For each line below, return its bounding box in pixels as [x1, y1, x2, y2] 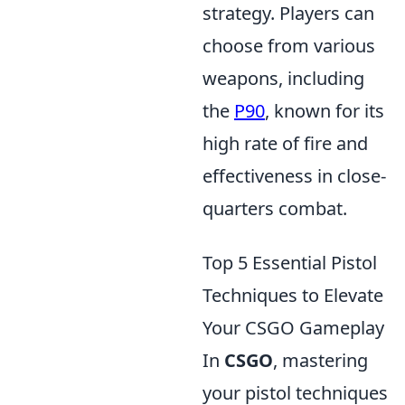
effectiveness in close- [202, 164, 386, 189]
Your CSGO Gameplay [202, 316, 384, 341]
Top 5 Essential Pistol [202, 250, 377, 276]
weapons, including [202, 66, 364, 91]
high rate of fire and [202, 131, 368, 156]
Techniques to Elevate [202, 283, 383, 308]
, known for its [265, 99, 384, 124]
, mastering [273, 348, 368, 373]
